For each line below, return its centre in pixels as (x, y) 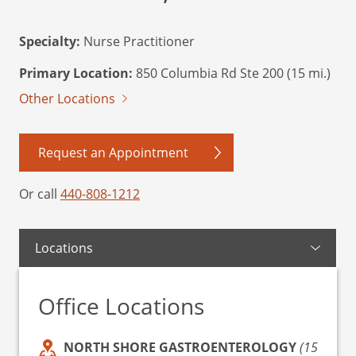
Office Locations (121, 306)
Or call (40, 193)
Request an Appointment (113, 152)
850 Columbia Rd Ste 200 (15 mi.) (232, 73)
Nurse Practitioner (137, 41)
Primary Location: (76, 73)
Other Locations (67, 98)
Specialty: (50, 41)
